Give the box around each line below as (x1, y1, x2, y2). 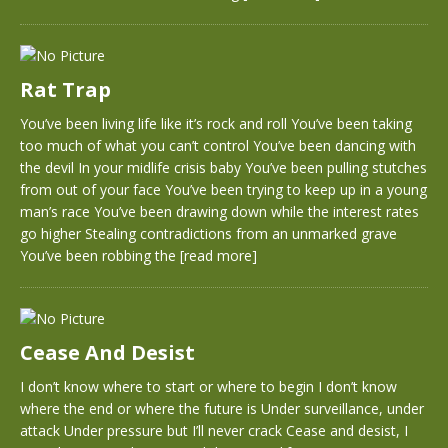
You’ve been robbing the (20, 246, 180, 265)
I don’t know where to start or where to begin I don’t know (20, 377, 397, 396)
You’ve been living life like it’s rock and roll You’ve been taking (20, 114, 412, 133)
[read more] (180, 246, 257, 265)
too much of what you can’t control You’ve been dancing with (20, 136, 416, 155)
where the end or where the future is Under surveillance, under (20, 399, 424, 418)
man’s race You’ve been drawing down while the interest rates (20, 202, 419, 221)
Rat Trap (20, 76, 111, 103)
